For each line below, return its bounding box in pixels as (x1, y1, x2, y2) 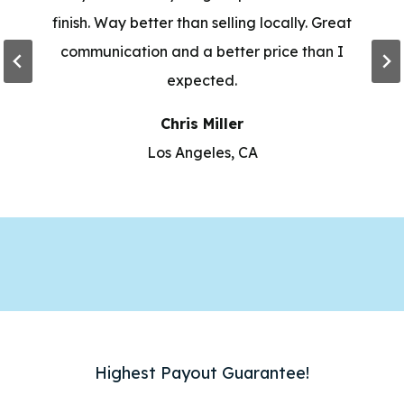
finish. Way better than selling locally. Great (52, 13, 352, 32)
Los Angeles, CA (146, 142, 258, 161)
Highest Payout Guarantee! (95, 362, 309, 383)
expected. (167, 70, 237, 89)
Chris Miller (161, 114, 243, 133)
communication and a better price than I (60, 41, 344, 60)
